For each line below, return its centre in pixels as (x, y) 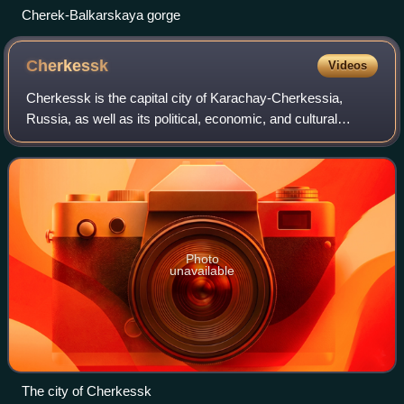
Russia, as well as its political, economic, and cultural (182, 119)
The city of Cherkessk (87, 391)
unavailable (202, 271)
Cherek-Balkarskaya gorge (101, 15)
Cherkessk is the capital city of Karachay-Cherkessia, (185, 98)
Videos (347, 66)
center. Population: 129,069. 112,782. (135, 140)
